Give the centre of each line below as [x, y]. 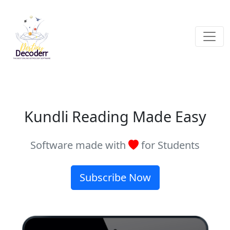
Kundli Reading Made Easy [115, 116]
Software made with [79, 145]
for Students [169, 145]
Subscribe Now [115, 177]
